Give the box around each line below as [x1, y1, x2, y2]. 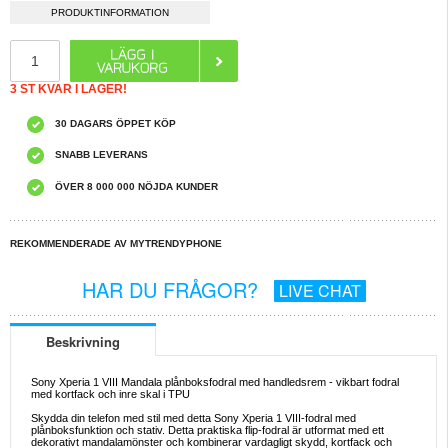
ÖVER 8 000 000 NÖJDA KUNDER [55, 181, 218, 193]
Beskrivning [46, 332, 120, 352]
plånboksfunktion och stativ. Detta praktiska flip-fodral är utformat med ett [31, 424, 384, 437]
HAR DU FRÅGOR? [81, 275, 264, 305]
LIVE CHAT [278, 279, 361, 303]
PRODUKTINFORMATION [51, 7, 169, 18]
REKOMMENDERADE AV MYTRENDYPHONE [10, 238, 222, 250]
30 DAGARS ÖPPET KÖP [55, 118, 176, 130]
